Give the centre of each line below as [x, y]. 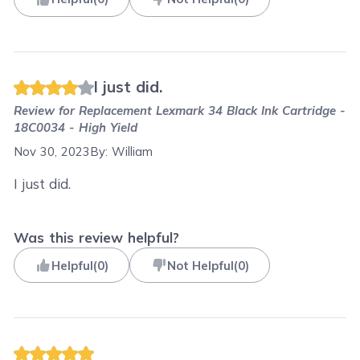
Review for [47, 110]
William [133, 151]
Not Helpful [200, 265]
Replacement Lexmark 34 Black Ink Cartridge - [213, 110]
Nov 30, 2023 [52, 151]
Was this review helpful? [97, 237]
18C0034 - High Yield [76, 127]
